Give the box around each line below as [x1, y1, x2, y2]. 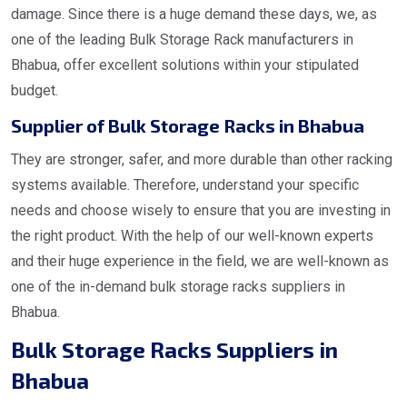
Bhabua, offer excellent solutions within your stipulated [11, 56, 359, 74]
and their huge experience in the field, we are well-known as [11, 253, 389, 271]
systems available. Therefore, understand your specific [11, 176, 359, 194]
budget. [11, 82, 58, 100]
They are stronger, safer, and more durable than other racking [11, 151, 392, 169]
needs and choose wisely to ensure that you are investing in [11, 202, 391, 220]
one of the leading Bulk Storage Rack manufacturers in [11, 31, 353, 49]
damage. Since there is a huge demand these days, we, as [11, 5, 377, 24]
